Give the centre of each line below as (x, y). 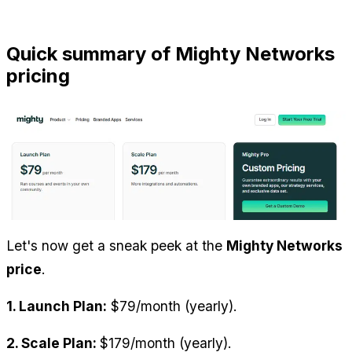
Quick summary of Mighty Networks (170, 53)
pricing (38, 75)
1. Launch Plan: (57, 306)
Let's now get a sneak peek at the (116, 245)
